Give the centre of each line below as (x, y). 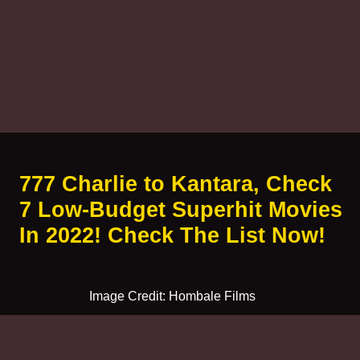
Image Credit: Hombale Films (172, 295)
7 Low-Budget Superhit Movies (180, 209)
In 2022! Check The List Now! (172, 235)
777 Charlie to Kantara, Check (175, 183)
